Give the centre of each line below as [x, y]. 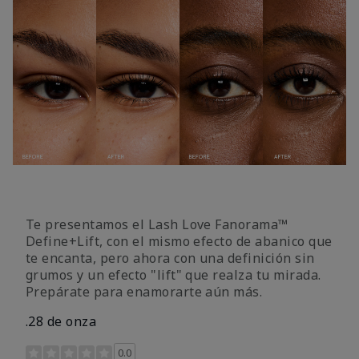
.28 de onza [61, 321]
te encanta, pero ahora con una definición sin [170, 258]
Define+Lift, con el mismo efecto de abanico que [179, 241]
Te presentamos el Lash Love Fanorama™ [157, 224]
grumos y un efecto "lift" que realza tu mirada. [173, 274]
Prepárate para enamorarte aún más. [144, 291]
